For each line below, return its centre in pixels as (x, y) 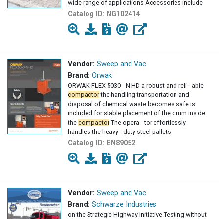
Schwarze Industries (124, 205)
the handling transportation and (144, 95)
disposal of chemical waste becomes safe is (131, 104)
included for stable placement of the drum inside (137, 113)
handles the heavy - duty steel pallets (120, 132)
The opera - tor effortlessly (148, 123)
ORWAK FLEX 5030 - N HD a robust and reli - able (136, 86)
